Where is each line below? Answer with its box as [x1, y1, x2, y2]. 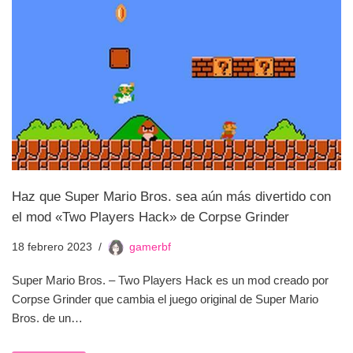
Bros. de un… [12, 311, 86, 325]
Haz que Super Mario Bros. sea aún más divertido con [12, 189, 331, 204]
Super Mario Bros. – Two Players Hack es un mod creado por [12, 273, 329, 288]
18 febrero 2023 [12, 241, 92, 254]
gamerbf [129, 241, 171, 254]
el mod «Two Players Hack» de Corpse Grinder [12, 210, 289, 225]
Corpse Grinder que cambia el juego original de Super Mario [12, 292, 318, 307]
